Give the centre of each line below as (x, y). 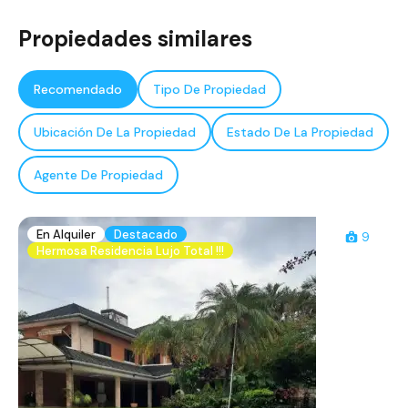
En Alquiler (66, 234)
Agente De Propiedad (98, 175)
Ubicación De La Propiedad (115, 133)
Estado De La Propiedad (300, 133)
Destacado (146, 234)
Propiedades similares (135, 39)
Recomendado (78, 90)
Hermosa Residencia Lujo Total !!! (130, 250)
